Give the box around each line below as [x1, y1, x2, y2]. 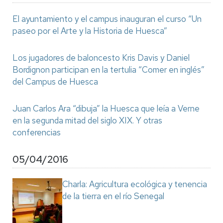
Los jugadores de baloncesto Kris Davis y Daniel [12, 52, 190, 63]
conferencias [12, 127, 61, 138]
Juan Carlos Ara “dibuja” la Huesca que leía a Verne [12, 103, 200, 114]
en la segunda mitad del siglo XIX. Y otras [12, 115, 162, 126]
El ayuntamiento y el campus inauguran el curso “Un [12, 13, 202, 24]
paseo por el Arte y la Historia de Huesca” [12, 25, 167, 36]
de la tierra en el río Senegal [62, 191, 164, 202]
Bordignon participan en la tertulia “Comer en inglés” [12, 64, 205, 75]
